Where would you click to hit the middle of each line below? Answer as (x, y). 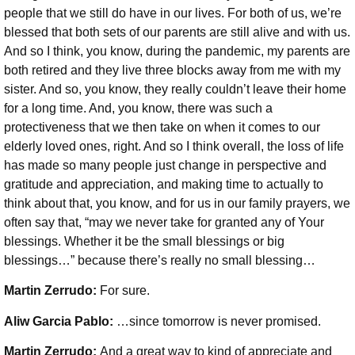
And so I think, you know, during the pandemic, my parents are (177, 52)
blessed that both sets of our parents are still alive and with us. (177, 32)
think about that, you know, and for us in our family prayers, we (177, 204)
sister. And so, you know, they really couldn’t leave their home (175, 90)
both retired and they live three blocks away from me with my (172, 71)
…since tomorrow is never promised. (219, 321)
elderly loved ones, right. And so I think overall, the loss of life (174, 147)
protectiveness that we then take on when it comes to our (162, 128)
